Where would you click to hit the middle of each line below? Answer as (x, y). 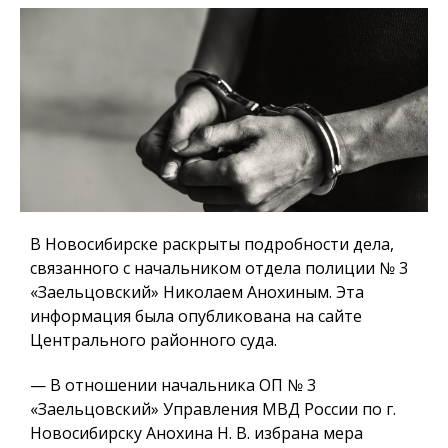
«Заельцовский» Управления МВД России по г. (213, 409)
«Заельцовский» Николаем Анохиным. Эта (197, 292)
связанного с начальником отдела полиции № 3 (219, 268)
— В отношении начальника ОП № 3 (173, 385)
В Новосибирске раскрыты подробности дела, (212, 244)
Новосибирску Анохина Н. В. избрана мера (196, 433)
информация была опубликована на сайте (196, 316)
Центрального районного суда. (153, 340)
